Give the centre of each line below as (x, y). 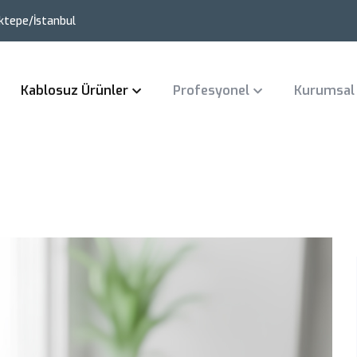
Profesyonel (211, 91)
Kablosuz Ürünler (75, 91)
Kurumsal (324, 91)
